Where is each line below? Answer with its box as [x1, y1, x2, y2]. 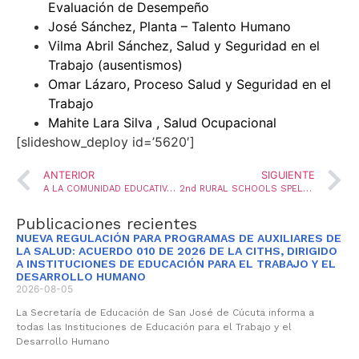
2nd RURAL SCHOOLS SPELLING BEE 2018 [302, 183, 312, 194]
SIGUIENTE [261, 168, 315, 181]
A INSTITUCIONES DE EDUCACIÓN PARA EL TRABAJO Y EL [16, 256, 336, 270]
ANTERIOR [43, 168, 95, 181]
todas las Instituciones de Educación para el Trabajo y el [16, 321, 292, 333]
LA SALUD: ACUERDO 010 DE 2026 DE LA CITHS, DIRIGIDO [16, 244, 337, 257]
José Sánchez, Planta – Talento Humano [48, 18, 291, 35]
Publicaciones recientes [16, 213, 197, 233]
